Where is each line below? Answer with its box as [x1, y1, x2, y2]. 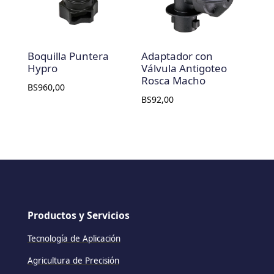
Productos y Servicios [27, 209, 130, 223]
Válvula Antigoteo [141, 61, 228, 75]
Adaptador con [141, 48, 213, 63]
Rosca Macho [141, 73, 206, 87]
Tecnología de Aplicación [27, 233, 120, 245]
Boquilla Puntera [27, 48, 109, 63]
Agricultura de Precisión [27, 255, 119, 267]
